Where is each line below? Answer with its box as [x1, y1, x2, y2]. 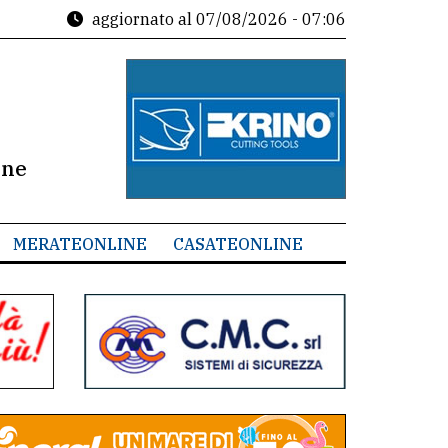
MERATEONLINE [12, 234, 147, 254]
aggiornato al [92, 9, 192, 29]
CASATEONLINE [172, 234, 303, 254]
